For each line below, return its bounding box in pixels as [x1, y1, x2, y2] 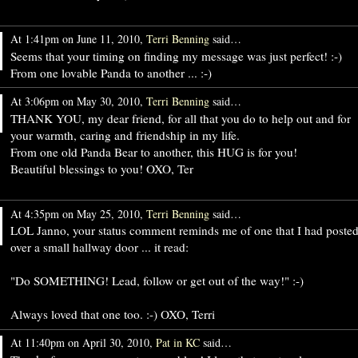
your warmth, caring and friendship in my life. [10, 126, 240, 143]
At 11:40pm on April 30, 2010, [10, 335, 156, 351]
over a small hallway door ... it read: [10, 239, 189, 256]
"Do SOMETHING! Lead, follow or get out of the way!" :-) [10, 272, 304, 289]
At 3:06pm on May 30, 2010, [10, 93, 146, 109]
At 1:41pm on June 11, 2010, [10, 31, 146, 47]
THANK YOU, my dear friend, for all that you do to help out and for [10, 109, 351, 126]
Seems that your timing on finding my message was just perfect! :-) [10, 47, 342, 64]
